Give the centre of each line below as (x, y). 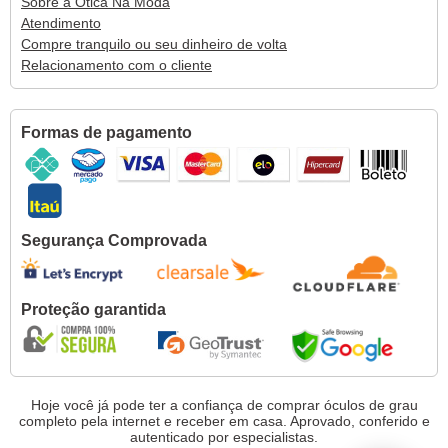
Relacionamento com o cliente (116, 64)
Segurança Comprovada (114, 239)
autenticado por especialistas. (224, 436)
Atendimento (61, 22)
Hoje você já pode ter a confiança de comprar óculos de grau (224, 404)
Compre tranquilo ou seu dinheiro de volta (154, 43)
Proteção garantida (93, 308)
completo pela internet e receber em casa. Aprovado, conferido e (224, 420)
